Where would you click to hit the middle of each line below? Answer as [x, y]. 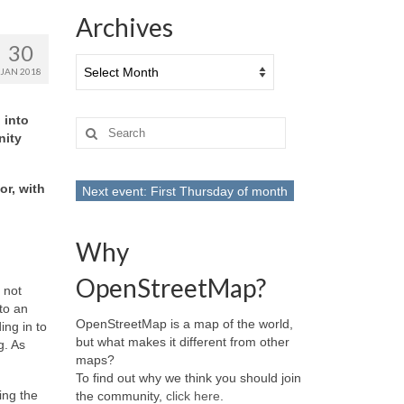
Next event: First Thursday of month [184, 191]
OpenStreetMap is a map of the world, [184, 324]
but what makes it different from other [182, 342]
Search [96, 125]
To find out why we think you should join [188, 378]
